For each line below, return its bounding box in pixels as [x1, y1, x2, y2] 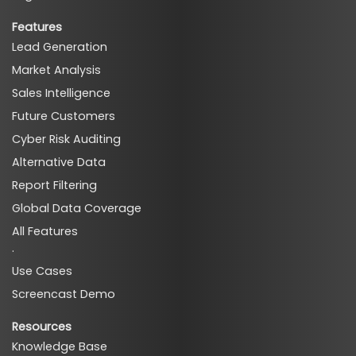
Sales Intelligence [12, 85, 110, 102]
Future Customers [12, 108, 115, 125]
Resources [12, 319, 72, 335]
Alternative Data [12, 154, 106, 171]
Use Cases [12, 263, 72, 280]
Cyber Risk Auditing [12, 131, 121, 148]
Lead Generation [12, 39, 107, 56]
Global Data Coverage [12, 200, 141, 217]
